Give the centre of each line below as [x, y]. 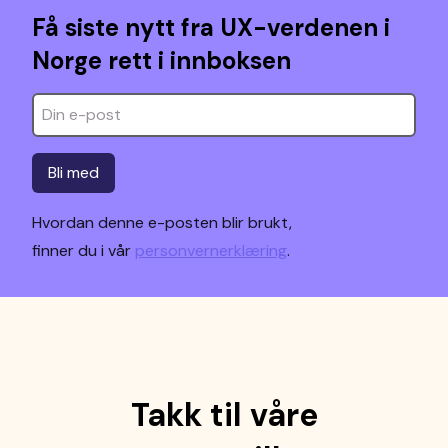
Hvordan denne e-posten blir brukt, [162, 222]
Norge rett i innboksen [161, 60]
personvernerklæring [211, 250]
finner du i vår [83, 250]
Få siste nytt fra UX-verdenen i [211, 27]
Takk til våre [224, 415]
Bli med [73, 172]
